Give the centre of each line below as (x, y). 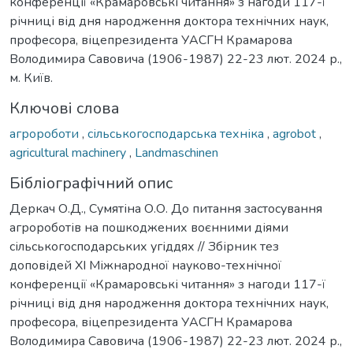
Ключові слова (65, 108)
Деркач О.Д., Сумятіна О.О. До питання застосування (166, 208)
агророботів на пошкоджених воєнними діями (149, 227)
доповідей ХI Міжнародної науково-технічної (145, 265)
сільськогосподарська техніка (177, 134)
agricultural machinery (69, 152)
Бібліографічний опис (91, 183)
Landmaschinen (176, 152)
